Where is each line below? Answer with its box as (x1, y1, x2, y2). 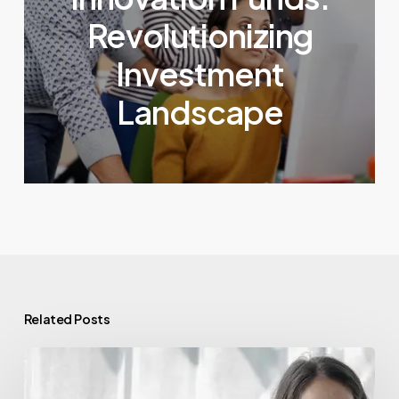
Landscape (117, 92, 283, 133)
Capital (22, 377, 74, 397)
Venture (22, 350, 79, 370)
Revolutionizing (86, 15, 313, 56)
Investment (116, 53, 284, 94)
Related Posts (23, 311, 110, 328)
